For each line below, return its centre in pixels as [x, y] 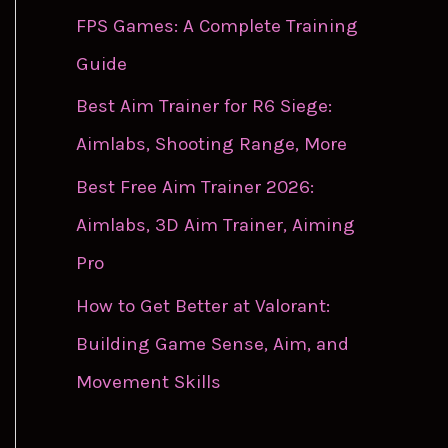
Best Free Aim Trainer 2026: [195, 187]
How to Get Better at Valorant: [203, 305]
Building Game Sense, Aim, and [212, 343]
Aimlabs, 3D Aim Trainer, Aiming [215, 225]
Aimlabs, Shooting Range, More [211, 144]
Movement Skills [148, 381]
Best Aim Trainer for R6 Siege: [204, 106]
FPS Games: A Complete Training [217, 25]
